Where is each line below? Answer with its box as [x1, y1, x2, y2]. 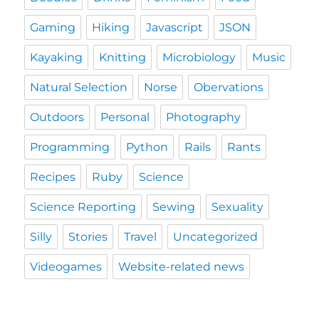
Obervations [194, 80, 264, 94]
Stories [68, 229, 108, 244]
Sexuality [211, 199, 264, 214]
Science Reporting [30, 199, 137, 214]
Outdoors [30, 110, 85, 124]
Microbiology [162, 50, 236, 64]
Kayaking [30, 50, 83, 64]
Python [126, 140, 169, 154]
